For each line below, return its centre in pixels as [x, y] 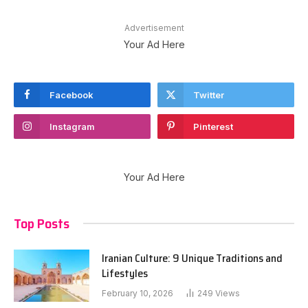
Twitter [209, 95]
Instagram [72, 126]
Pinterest [213, 126]
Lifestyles [125, 273]
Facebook [71, 95]
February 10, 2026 [137, 293]
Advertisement [154, 27]
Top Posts [42, 223]
